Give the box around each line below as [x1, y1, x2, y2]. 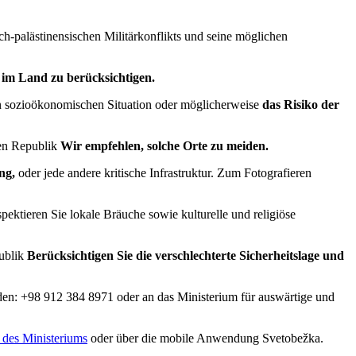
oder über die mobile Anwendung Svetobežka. [87, 331, 323, 346]
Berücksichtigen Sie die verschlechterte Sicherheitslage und [27, 249, 344, 263]
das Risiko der [262, 98, 339, 112]
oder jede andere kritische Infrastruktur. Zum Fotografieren [15, 166, 311, 180]
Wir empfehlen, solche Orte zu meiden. [60, 139, 269, 153]
